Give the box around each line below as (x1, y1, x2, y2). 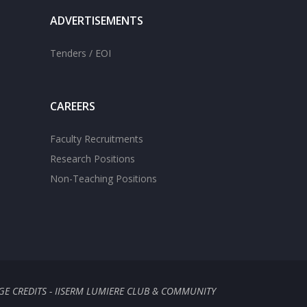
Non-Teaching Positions (50, 172, 157, 185)
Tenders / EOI (50, 47, 111, 60)
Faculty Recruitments (50, 132, 143, 145)
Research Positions (50, 152, 135, 165)
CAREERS (50, 99, 95, 114)
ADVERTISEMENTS (50, 13, 143, 28)
